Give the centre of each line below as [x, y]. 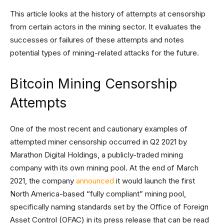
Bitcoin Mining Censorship [93, 84]
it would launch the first [154, 181]
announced [95, 181]
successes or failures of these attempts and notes [97, 40]
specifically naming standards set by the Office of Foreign [109, 207]
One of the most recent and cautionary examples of [99, 129]
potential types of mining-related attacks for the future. [104, 53]
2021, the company [43, 181]
